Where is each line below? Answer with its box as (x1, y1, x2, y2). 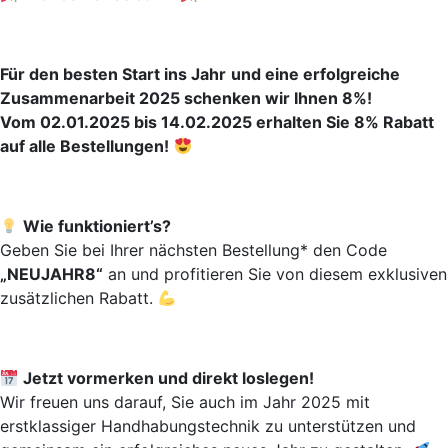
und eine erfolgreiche (231, 64, 400, 85)
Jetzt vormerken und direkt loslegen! (23, 368, 315, 389)
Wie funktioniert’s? (23, 216, 172, 237)
